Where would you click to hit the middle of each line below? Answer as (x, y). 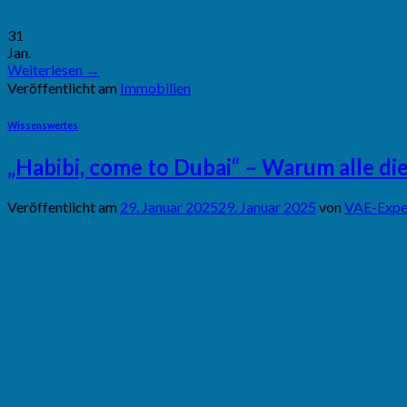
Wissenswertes (43, 125)
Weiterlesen (46, 70)
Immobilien (155, 88)
